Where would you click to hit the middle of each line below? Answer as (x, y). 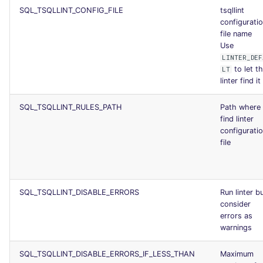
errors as (236, 215)
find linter (237, 119)
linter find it (240, 80)
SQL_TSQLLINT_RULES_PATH (70, 107)
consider (235, 204)
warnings (236, 227)
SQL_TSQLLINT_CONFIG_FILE (71, 10)
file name (236, 33)
